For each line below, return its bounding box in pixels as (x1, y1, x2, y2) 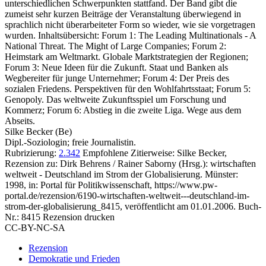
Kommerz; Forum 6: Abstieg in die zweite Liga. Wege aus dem (5, 104, 241, 115)
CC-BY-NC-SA (5, 222, 65, 233)
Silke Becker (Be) (5, 126, 72, 137)
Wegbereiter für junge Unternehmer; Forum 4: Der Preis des (5, 72, 229, 83)
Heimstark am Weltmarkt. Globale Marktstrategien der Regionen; (5, 51, 248, 62)
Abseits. (5, 115, 35, 126)
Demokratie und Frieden (28, 253, 120, 264)
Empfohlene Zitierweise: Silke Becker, (83, 147, 227, 158)
